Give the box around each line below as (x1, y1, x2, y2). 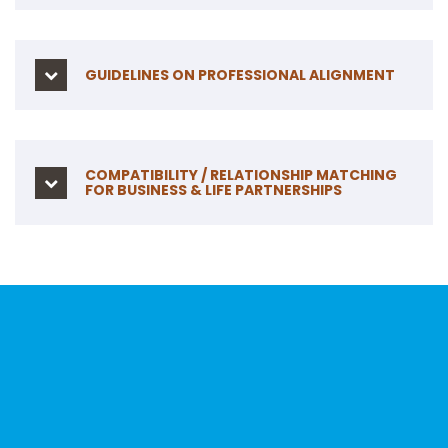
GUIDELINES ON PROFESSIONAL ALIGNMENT (85, 65, 395, 86)
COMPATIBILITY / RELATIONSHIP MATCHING (85, 165, 397, 186)
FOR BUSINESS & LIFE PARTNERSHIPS (85, 180, 342, 201)
